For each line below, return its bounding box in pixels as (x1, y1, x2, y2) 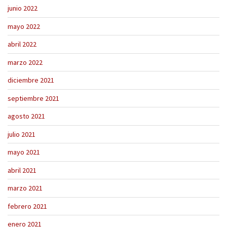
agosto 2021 (8, 111, 45, 121)
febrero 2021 (8, 201, 47, 211)
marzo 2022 (8, 57, 43, 67)
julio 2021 (8, 129, 35, 139)
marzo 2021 (8, 183, 43, 193)
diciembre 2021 (8, 75, 54, 85)
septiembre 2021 (8, 93, 59, 103)
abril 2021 (8, 165, 36, 175)
